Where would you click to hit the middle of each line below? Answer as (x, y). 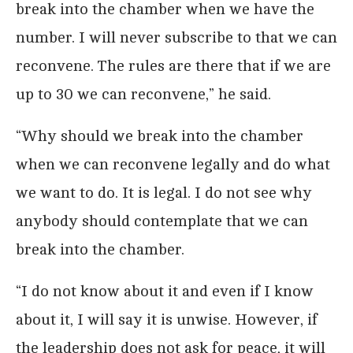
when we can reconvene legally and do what (173, 165)
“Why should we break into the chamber (160, 136)
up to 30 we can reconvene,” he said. (143, 95)
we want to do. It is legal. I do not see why (164, 193)
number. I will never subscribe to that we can (176, 38)
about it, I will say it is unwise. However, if (167, 320)
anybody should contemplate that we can (162, 221)
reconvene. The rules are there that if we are (173, 66)
